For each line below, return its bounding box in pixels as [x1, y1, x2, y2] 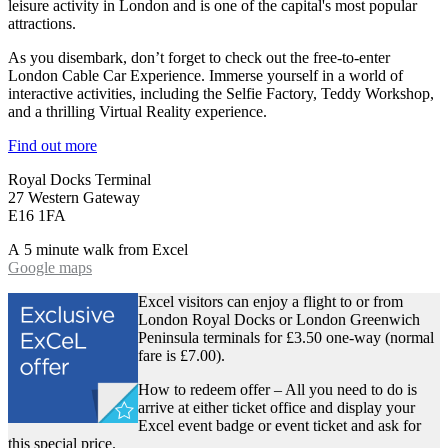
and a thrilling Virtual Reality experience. [8, 103, 271, 121]
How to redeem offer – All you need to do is [138, 381, 417, 399]
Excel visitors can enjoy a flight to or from [138, 293, 403, 311]
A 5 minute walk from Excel [8, 241, 188, 259]
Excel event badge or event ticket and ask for [138, 417, 421, 435]
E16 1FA [8, 207, 66, 225]
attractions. [8, 15, 80, 33]
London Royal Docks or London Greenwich [138, 311, 420, 329]
